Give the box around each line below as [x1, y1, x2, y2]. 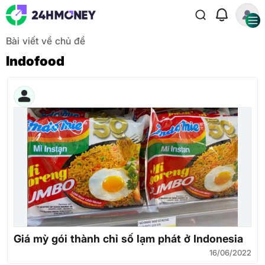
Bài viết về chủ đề [6, 35, 85, 47]
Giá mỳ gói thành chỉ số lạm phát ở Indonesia [14, 232, 243, 245]
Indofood [6, 53, 64, 69]
